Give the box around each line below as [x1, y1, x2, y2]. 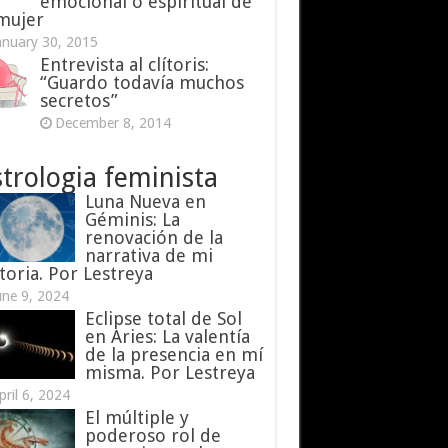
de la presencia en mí [84, 344, 263, 366]
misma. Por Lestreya [84, 362, 255, 384]
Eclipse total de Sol [84, 308, 242, 330]
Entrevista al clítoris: [39, 54, 209, 76]
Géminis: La [84, 209, 180, 231]
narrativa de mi [84, 245, 213, 267]
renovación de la [84, 227, 223, 249]
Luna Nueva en [84, 191, 206, 213]
